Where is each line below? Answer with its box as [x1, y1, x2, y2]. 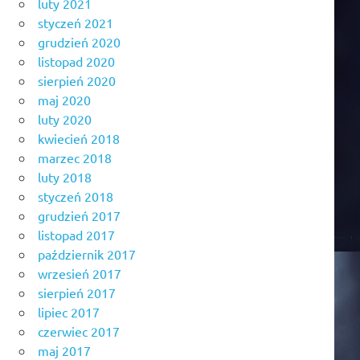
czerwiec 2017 [38, 322, 120, 339]
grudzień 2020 [38, 33, 121, 50]
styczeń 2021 [38, 14, 113, 31]
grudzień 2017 [38, 207, 121, 223]
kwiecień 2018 [38, 129, 120, 146]
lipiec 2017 [38, 303, 100, 320]
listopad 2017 [38, 226, 115, 243]
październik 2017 [38, 245, 136, 262]
